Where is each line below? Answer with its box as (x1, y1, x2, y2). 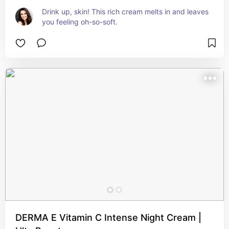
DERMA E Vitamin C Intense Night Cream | (15, 212, 201, 223)
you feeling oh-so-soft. (42, 17, 118, 26)
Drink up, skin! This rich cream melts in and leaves (42, 7, 209, 16)
